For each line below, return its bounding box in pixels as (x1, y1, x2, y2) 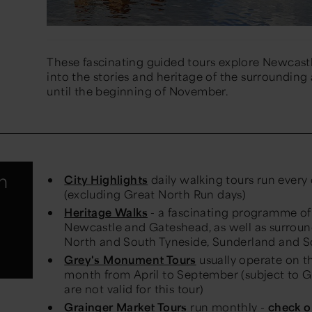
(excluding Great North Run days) (64, 187, 247, 202)
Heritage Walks (64, 205, 148, 220)
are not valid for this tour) (64, 281, 204, 297)
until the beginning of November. (47, 84, 229, 99)
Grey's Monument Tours (64, 252, 196, 267)
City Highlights (64, 172, 148, 187)
